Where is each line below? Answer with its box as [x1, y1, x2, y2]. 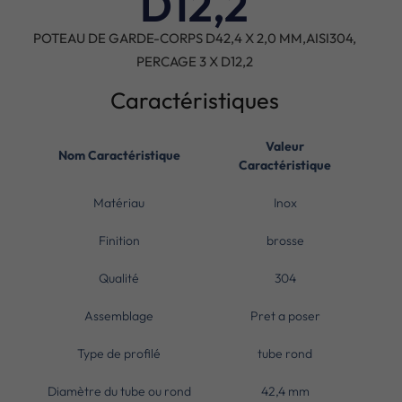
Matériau [93, 194, 145, 211]
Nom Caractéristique [57, 146, 180, 163]
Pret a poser [249, 307, 320, 324]
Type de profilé [77, 345, 162, 362]
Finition [98, 232, 140, 249]
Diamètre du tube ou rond [47, 382, 191, 399]
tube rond [258, 345, 313, 362]
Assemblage [84, 307, 154, 324]
